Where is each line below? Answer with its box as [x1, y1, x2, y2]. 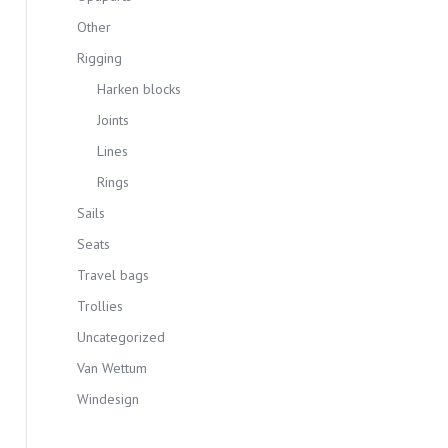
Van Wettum [77, 359, 147, 377]
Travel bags [77, 266, 149, 284]
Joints [97, 111, 129, 129]
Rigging [77, 49, 122, 67]
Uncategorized [77, 328, 165, 346]
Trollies [77, 297, 123, 315]
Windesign [77, 390, 139, 408]
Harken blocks [97, 80, 181, 98]
